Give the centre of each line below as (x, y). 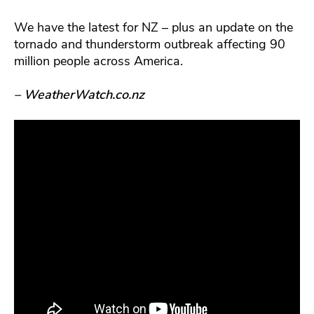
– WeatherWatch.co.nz (79, 94)
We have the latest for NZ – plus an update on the (153, 27)
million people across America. (98, 61)
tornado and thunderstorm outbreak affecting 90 (150, 44)
